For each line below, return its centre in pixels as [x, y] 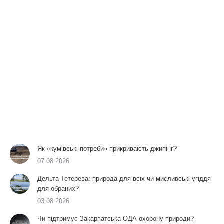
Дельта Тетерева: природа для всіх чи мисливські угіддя [124, 179]
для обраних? [58, 189]
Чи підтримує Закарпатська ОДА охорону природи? [116, 219]
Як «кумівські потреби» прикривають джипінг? [107, 149]
